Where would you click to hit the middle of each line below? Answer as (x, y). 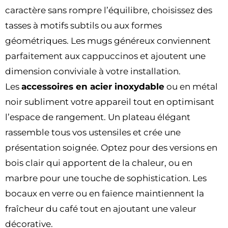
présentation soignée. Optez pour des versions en (111, 147)
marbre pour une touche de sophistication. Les (106, 178)
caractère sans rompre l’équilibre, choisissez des (109, 10)
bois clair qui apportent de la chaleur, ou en (99, 163)
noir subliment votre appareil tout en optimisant (110, 102)
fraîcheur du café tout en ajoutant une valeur (101, 208)
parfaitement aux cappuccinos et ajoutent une (105, 56)
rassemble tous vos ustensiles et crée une (93, 132)
